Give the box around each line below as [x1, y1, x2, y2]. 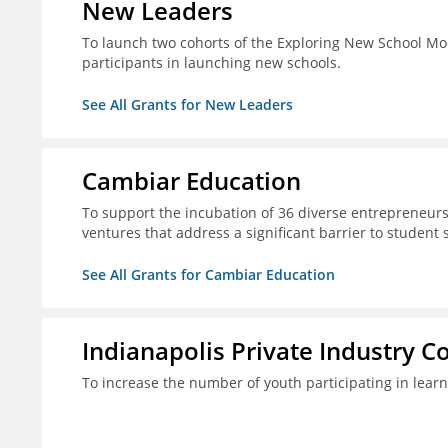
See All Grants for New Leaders [82, 95, 293, 115]
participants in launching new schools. [82, 53, 341, 73]
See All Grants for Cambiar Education [82, 265, 335, 285]
